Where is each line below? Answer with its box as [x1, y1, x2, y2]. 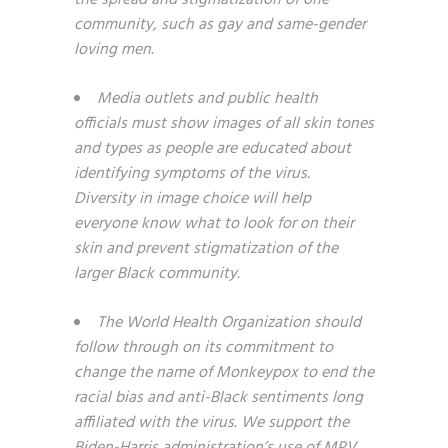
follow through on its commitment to [74, 335, 333, 361]
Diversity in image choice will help [74, 186, 311, 212]
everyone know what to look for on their [74, 211, 354, 237]
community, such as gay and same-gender [74, 12, 366, 38]
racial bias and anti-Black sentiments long [74, 385, 363, 411]
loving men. [74, 37, 158, 63]
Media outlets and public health [97, 86, 318, 112]
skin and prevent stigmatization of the [74, 236, 338, 262]
